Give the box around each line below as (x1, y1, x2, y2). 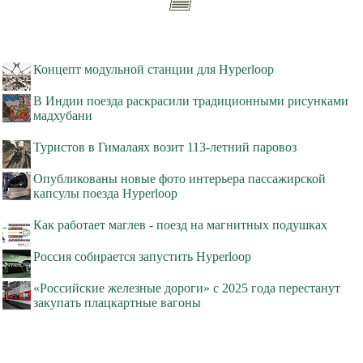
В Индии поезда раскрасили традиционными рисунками (33, 94, 348, 109)
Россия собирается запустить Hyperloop (33, 250, 251, 264)
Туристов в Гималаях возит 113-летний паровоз (33, 140, 297, 155)
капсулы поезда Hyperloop (33, 186, 177, 201)
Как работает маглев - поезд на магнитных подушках (33, 218, 327, 233)
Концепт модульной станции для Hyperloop (33, 62, 274, 77)
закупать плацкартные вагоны (33, 296, 201, 310)
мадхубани (33, 109, 92, 123)
